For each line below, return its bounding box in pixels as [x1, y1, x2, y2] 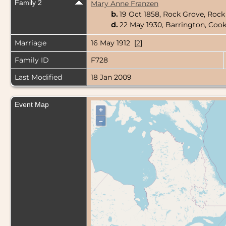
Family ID [15, 55, 49, 65]
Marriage [15, 38, 46, 48]
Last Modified [15, 73, 62, 82]
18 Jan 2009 [91, 73, 132, 82]
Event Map [15, 100, 49, 109]
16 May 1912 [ [91, 38, 136, 48]
